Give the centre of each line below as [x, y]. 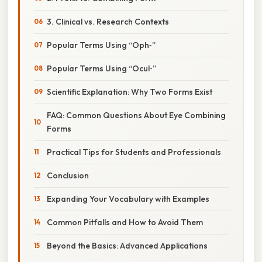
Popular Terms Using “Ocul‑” [101, 68]
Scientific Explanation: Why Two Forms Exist [130, 92]
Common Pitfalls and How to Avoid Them [125, 222]
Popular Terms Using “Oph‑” [101, 45]
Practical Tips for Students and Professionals [134, 152]
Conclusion [68, 175]
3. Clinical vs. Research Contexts [108, 21]
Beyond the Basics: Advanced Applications [127, 245]
